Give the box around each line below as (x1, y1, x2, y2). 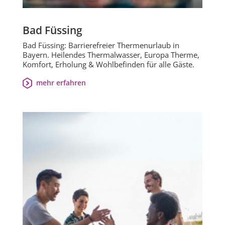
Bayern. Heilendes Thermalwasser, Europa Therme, (23, 49, 199, 60)
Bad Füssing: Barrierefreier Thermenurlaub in (23, 40, 179, 50)
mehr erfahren (36, 77, 86, 87)
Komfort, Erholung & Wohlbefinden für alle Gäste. (23, 59, 194, 69)
